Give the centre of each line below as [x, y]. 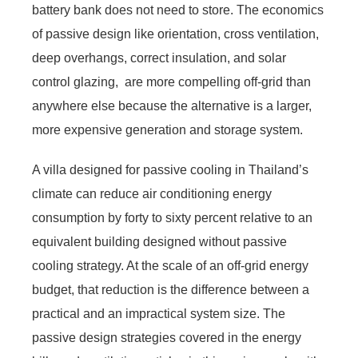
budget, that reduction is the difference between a [171, 289]
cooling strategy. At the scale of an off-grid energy [170, 265]
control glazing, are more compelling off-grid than [171, 82]
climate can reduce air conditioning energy [152, 193]
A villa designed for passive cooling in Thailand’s [170, 169]
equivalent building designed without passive [159, 241]
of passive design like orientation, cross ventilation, [175, 34]
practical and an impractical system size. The [159, 313]
